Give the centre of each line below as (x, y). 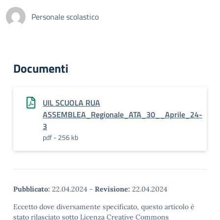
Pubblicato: (32, 189)
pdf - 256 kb (60, 137)
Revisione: (112, 189)
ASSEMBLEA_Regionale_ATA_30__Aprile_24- (123, 114)
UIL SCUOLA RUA (71, 103)
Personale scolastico (65, 17)
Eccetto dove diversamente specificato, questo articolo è (104, 207)
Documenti (41, 68)
